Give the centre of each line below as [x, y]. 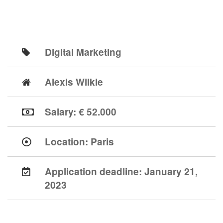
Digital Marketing [83, 52]
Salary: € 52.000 [81, 112]
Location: [68, 142]
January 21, [171, 171]
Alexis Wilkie [74, 82]
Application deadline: [95, 171]
